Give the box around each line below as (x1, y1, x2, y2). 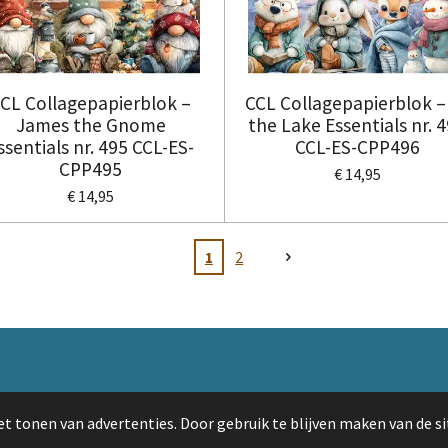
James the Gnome (15, 113, 166, 138)
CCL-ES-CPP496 (294, 135, 420, 160)
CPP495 (59, 157, 123, 182)
